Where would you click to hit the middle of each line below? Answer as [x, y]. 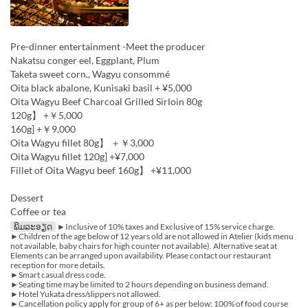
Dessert [27, 198]
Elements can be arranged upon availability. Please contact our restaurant [141, 256]
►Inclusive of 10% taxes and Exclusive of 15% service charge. [169, 227]
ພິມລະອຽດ [33, 227]
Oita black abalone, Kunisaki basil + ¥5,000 [101, 88]
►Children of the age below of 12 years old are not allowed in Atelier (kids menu [152, 236]
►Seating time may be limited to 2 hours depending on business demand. [140, 285]
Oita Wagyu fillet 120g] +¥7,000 [77, 157]
